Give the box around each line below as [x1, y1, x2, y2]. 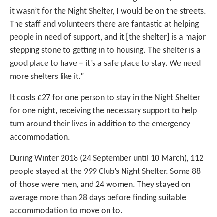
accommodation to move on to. [10, 206, 123, 216]
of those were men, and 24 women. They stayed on [10, 180, 190, 190]
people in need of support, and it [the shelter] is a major [10, 33, 206, 43]
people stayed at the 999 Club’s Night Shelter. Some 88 [10, 167, 201, 177]
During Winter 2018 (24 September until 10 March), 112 [10, 154, 203, 164]
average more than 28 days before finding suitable [10, 193, 186, 203]
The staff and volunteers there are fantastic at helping [10, 20, 199, 30]
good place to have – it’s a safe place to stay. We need [10, 59, 201, 69]
